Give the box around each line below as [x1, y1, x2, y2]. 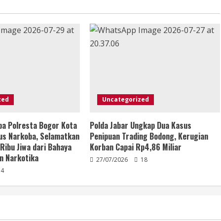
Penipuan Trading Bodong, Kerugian [89, 130, 208, 143]
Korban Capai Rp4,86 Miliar [89, 141, 182, 153]
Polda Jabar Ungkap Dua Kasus [89, 119, 191, 132]
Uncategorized [102, 95, 149, 104]
